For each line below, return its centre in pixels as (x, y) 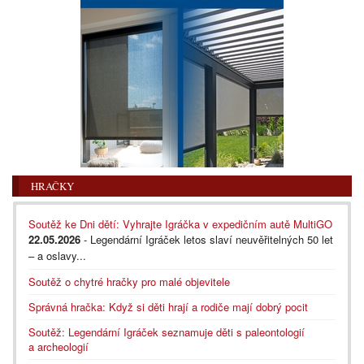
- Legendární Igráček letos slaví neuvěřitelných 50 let (207, 239)
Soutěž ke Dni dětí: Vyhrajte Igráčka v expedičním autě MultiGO (180, 223)
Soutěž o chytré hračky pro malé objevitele (129, 281)
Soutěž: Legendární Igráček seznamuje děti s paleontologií (167, 331)
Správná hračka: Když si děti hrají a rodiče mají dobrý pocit (168, 306)
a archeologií (58, 346)
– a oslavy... (57, 255)
